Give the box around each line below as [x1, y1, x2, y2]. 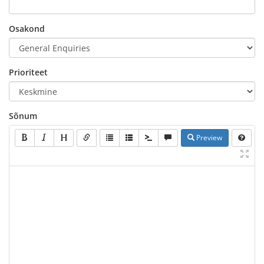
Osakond [9, 23, 45, 34]
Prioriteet [9, 67, 48, 78]
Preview [194, 133, 222, 143]
